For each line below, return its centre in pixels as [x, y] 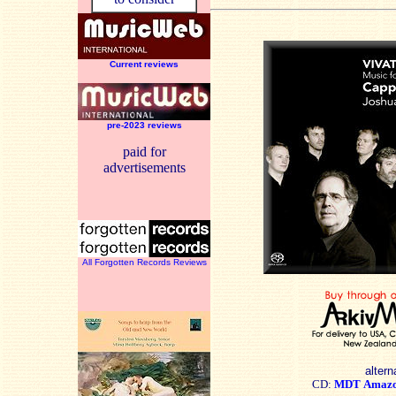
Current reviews [144, 64]
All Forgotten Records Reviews [144, 262]
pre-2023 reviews [144, 125]
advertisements [144, 168]
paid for [144, 152]
